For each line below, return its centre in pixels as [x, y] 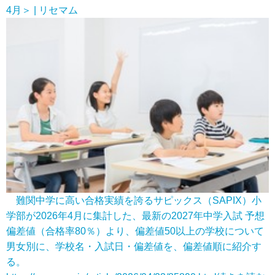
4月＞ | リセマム [42, 10]
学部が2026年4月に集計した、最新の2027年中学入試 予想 [135, 216]
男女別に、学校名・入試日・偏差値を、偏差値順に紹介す [134, 247]
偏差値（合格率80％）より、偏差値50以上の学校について [135, 231]
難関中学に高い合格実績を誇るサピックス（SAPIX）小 [134, 201]
